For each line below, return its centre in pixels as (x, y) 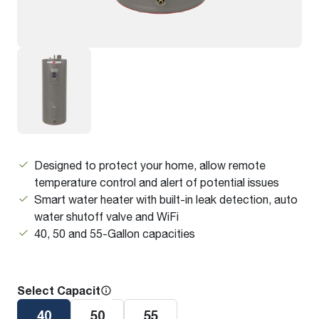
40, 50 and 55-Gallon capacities (115, 233)
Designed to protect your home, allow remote (150, 164)
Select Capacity (62, 290)
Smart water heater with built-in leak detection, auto (166, 199)
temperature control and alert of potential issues (157, 182)
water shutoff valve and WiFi (106, 216)
